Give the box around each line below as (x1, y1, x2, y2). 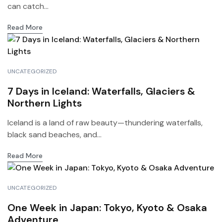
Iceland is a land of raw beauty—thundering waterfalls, (7, 117, 203, 128)
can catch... (7, 1, 49, 11)
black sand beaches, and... (7, 129, 102, 140)
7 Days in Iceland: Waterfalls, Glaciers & (7, 85, 195, 98)
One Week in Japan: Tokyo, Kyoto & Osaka (7, 201, 207, 214)
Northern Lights (7, 97, 82, 110)
